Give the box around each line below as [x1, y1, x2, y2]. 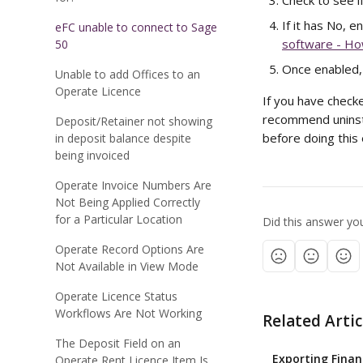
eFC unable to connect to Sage [55, 19, 217, 35]
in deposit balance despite [55, 130, 191, 146]
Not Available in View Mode [55, 258, 199, 274]
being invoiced [55, 147, 130, 163]
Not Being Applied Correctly [55, 194, 200, 210]
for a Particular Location [55, 211, 182, 227]
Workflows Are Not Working [55, 305, 202, 321]
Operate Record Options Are [55, 241, 204, 257]
